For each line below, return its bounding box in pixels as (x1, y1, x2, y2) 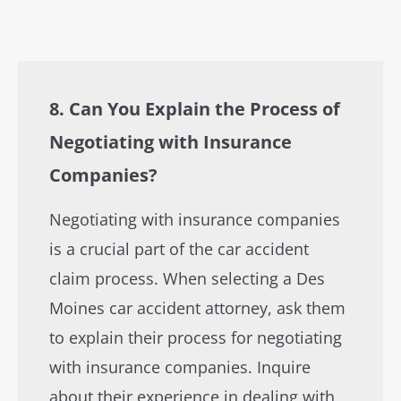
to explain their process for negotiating (49, 327, 342, 348)
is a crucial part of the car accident (49, 238, 309, 260)
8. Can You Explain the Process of (49, 97, 340, 121)
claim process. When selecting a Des (49, 268, 325, 289)
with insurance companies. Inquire (49, 356, 311, 378)
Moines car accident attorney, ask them (49, 297, 346, 319)
